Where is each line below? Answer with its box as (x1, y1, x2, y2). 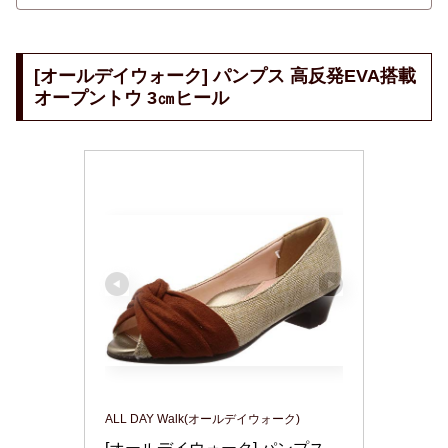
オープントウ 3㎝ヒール (33, 88, 229, 109)
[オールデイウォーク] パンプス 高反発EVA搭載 (33, 66, 416, 87)
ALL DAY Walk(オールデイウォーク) (105, 412, 300, 427)
